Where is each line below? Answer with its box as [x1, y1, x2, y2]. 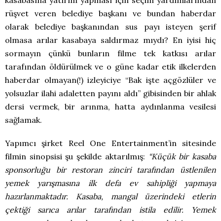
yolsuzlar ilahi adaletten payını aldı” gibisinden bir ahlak [5, 88, 216, 98]
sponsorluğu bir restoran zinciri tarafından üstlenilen [5, 164, 216, 175]
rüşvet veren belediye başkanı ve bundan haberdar [5, 8, 216, 18]
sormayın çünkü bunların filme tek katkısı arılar [5, 48, 216, 58]
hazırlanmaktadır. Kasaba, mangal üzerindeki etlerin [5, 191, 216, 201]
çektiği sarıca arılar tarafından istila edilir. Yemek [5, 204, 216, 215]
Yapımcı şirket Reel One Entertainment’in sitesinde [5, 138, 216, 148]
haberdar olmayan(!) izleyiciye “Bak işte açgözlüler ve [5, 74, 216, 85]
